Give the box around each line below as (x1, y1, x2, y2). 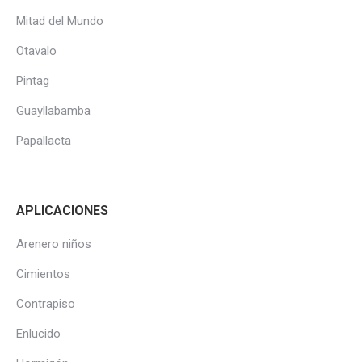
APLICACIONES (16, 203, 108, 218)
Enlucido (16, 326, 61, 341)
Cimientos (16, 267, 70, 281)
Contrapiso (16, 297, 75, 311)
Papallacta (16, 133, 71, 148)
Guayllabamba (16, 103, 90, 118)
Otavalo (16, 44, 57, 58)
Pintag (16, 74, 49, 88)
